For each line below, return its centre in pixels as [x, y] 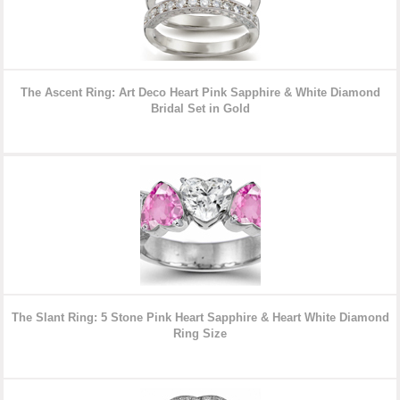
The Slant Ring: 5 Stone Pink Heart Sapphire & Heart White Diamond [200, 318]
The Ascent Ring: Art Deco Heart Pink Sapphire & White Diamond [200, 93]
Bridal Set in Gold [200, 109]
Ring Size [200, 334]
